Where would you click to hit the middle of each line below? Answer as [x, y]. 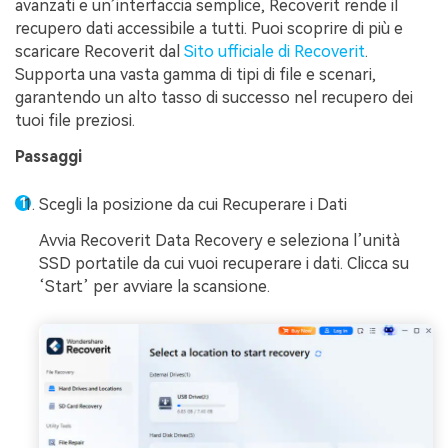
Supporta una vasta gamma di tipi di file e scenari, [195, 74]
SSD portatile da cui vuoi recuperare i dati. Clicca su [224, 264]
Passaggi [48, 156]
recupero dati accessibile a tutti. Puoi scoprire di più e [209, 28]
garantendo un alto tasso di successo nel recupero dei [214, 97]
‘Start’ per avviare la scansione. [154, 287]
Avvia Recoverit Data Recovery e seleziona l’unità [219, 241]
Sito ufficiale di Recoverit [274, 51]
